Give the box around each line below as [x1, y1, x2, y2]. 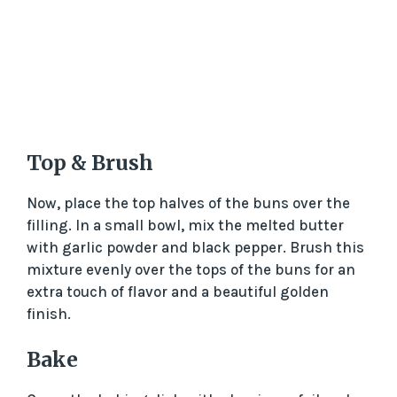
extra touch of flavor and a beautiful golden [27, 282, 329, 300]
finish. [27, 304, 71, 323]
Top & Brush [27, 149, 153, 175]
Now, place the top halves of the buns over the [27, 193, 350, 212]
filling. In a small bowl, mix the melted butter [27, 215, 344, 234]
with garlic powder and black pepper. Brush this [27, 237, 364, 256]
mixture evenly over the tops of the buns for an [27, 260, 355, 278]
